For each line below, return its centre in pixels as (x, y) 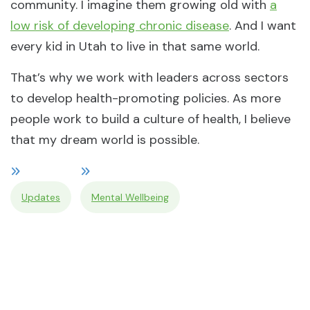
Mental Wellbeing (130, 197)
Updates (41, 197)
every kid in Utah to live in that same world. (137, 46)
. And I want (263, 26)
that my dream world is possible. (105, 140)
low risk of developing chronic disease (120, 26)
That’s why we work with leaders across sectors (149, 77)
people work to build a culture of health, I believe (151, 119)
